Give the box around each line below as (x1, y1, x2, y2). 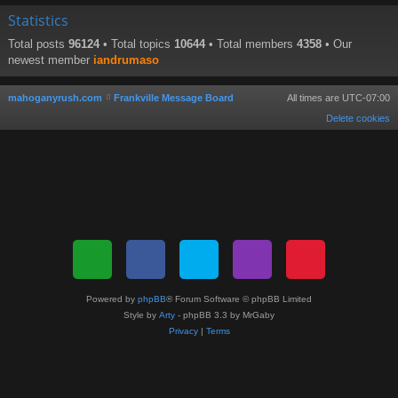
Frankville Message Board (114, 92, 234, 104)
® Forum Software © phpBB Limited (166, 294, 312, 304)
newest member (8, 53, 93, 68)
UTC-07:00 (342, 92, 390, 104)
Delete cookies (326, 113, 390, 124)
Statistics (8, 11, 68, 31)
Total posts (8, 37, 68, 52)
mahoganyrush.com (8, 92, 102, 104)
